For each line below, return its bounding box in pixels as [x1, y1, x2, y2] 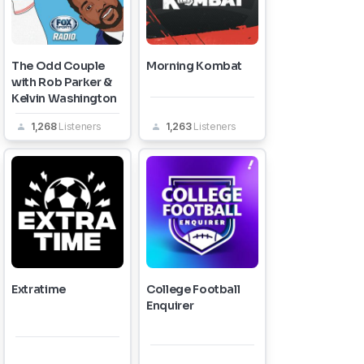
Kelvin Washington [11, 91, 118, 106]
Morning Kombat [146, 58, 243, 73]
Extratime [11, 282, 66, 297]
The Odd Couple [11, 58, 106, 73]
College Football [146, 282, 240, 297]
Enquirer [146, 298, 194, 313]
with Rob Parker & [11, 75, 113, 89]
